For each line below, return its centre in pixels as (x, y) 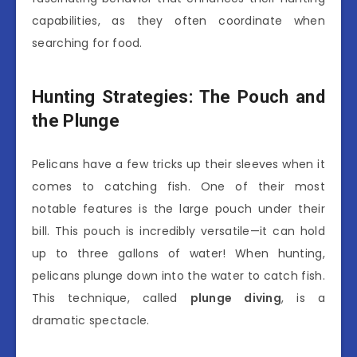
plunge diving (236, 298)
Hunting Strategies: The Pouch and (178, 96)
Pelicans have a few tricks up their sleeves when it (178, 165)
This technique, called (111, 298)
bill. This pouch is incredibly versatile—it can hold (178, 231)
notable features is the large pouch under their (178, 209)
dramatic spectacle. (91, 321)
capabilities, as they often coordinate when (178, 21)
